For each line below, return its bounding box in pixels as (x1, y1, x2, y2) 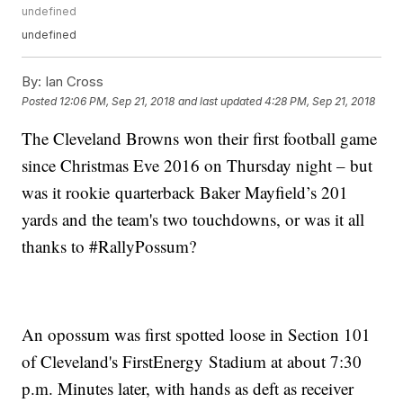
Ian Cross (41, 73, 104, 91)
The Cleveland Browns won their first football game (22, 127, 378, 150)
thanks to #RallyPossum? (22, 235, 197, 258)
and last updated (178, 94, 263, 108)
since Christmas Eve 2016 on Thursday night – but (22, 154, 373, 177)
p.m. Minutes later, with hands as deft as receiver (22, 377, 354, 400)
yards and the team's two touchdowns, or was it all (22, 208, 365, 231)
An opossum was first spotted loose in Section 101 (22, 323, 372, 346)
